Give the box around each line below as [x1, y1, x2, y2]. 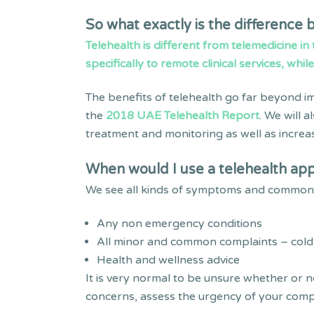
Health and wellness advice [97, 253, 240, 268]
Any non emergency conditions [97, 217, 262, 231]
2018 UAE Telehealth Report [106, 109, 259, 123]
